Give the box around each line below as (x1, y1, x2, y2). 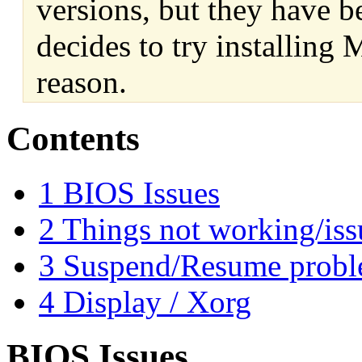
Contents (6, 119, 140, 158)
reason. (36, 64, 127, 99)
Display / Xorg (63, 284, 251, 319)
